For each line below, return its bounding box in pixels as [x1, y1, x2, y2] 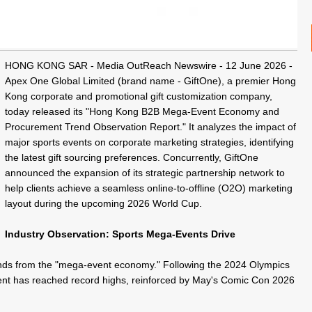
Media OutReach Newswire [96, 59, 217, 71]
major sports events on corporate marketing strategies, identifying [4, 136, 294, 148]
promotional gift [95, 90, 164, 102]
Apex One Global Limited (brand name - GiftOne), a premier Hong [4, 75, 296, 86]
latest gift [21, 151, 61, 163]
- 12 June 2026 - [216, 59, 292, 71]
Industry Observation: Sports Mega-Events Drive [4, 228, 235, 240]
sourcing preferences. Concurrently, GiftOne [61, 151, 258, 163]
